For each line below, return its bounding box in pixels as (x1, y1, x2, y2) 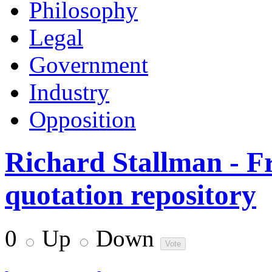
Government (29, 51, 148, 78)
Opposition (29, 106, 136, 132)
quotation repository (5, 179, 256, 211)
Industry (29, 78, 109, 105)
